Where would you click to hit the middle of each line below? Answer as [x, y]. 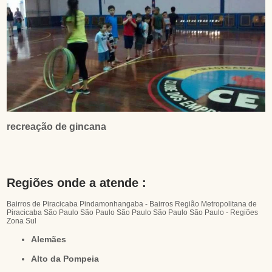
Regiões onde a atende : [77, 183]
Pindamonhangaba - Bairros [127, 204]
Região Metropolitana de [216, 204]
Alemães [52, 240]
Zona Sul [22, 221]
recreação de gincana [57, 127]
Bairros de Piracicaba [42, 204]
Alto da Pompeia [68, 259]
